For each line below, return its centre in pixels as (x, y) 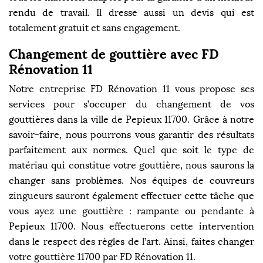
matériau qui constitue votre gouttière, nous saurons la (131, 166)
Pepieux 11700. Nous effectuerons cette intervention (131, 227)
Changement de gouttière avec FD (114, 54)
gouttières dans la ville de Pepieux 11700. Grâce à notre (131, 120)
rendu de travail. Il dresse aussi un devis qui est (131, 13)
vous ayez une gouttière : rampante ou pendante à (131, 211)
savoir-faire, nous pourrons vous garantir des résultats (131, 135)
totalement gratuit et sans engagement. (95, 28)
